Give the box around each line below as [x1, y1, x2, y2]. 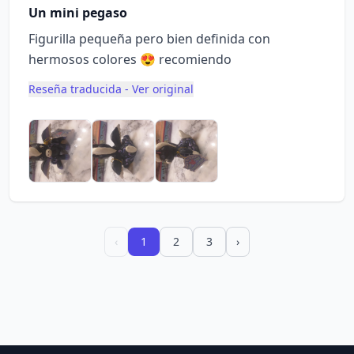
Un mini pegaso [28, 4, 127, 21]
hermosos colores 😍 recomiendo [28, 51, 232, 68]
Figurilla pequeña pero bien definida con [28, 30, 270, 47]
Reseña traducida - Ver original [28, 81, 194, 96]
